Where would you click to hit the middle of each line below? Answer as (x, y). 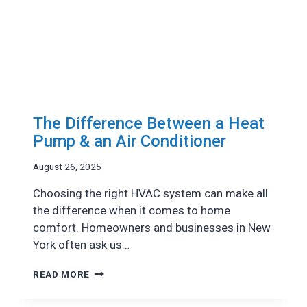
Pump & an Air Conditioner (130, 142)
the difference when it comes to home (132, 211)
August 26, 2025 (67, 167)
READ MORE (62, 274)
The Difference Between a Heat (149, 124)
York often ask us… (81, 245)
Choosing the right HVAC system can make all (150, 194)
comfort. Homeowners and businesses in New (152, 228)
